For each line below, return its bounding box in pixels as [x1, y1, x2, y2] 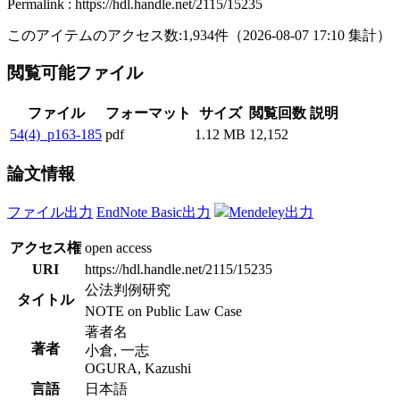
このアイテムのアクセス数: [7, 27, 182, 43]
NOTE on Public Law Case [85, 303, 242, 319]
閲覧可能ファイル [7, 63, 147, 83]
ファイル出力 [7, 204, 93, 220]
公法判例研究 [85, 281, 171, 297]
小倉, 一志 [85, 342, 149, 358]
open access [85, 239, 152, 255]
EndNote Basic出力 [96, 204, 211, 220]
